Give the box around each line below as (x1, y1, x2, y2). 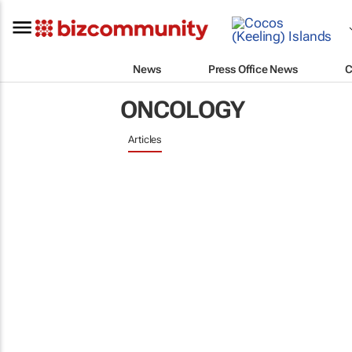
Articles (128, 134, 163, 145)
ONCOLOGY (120, 96, 244, 123)
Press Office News (207, 62, 298, 75)
